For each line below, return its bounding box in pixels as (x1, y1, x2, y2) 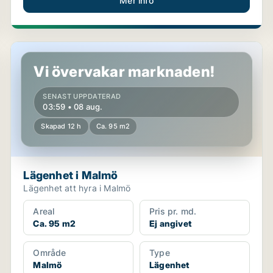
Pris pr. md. (149, 206, 197, 216)
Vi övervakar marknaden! (34, 63, 214, 80)
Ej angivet (149, 218, 191, 229)
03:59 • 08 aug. (43, 102, 103, 112)
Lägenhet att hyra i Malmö (23, 183, 131, 193)
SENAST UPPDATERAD (43, 92, 121, 101)
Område (33, 247, 66, 258)
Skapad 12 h (41, 122, 82, 130)
